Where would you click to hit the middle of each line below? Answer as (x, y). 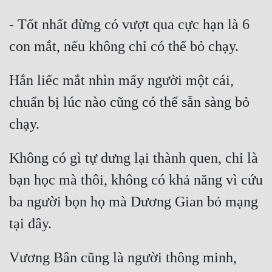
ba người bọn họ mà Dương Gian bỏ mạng (134, 202)
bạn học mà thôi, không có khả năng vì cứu (136, 180)
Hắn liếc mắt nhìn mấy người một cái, (121, 80)
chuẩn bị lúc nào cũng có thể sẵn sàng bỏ (129, 102)
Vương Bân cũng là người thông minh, (123, 258)
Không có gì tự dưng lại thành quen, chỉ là (134, 158)
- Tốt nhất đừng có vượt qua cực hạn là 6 (129, 25)
